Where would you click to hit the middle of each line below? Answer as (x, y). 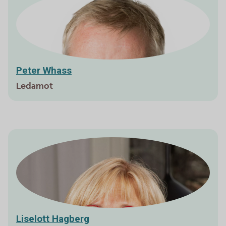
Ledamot (35, 86)
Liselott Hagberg (53, 219)
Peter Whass (44, 70)
